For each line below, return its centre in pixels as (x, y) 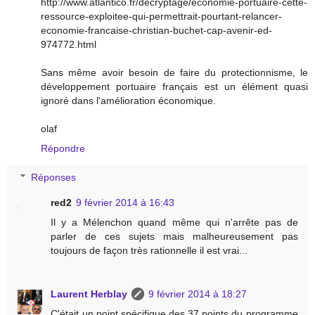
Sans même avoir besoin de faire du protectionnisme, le (174, 72)
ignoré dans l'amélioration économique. (128, 100)
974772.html (69, 44)
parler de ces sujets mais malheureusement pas (174, 237)
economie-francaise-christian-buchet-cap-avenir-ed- (156, 30)
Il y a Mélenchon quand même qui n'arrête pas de (174, 223)
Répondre (63, 148)
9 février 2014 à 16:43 (126, 203)
